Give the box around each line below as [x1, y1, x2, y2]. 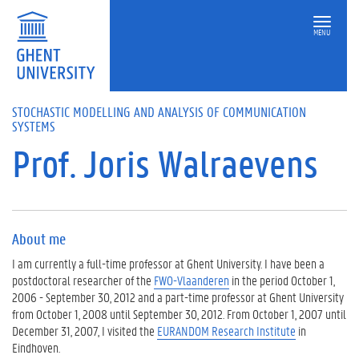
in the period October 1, [229, 272, 335, 288]
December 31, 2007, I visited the [12, 322, 157, 339]
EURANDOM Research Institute [157, 322, 296, 339]
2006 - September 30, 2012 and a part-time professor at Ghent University [12, 288, 344, 305]
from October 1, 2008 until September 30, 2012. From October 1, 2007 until [12, 305, 346, 322]
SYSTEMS [12, 117, 55, 135]
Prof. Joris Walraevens [12, 140, 318, 187]
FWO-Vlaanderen [154, 272, 229, 288]
